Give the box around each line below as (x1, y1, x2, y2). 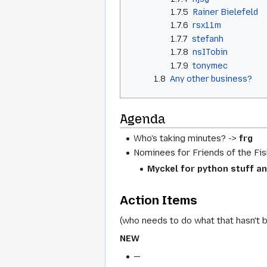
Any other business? (170, 73, 253, 83)
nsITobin (192, 47, 228, 57)
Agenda (120, 111, 166, 128)
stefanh (191, 33, 223, 44)
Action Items (120, 193, 197, 207)
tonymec (192, 60, 228, 70)
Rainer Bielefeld (192, 7, 258, 17)
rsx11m (192, 20, 221, 30)
